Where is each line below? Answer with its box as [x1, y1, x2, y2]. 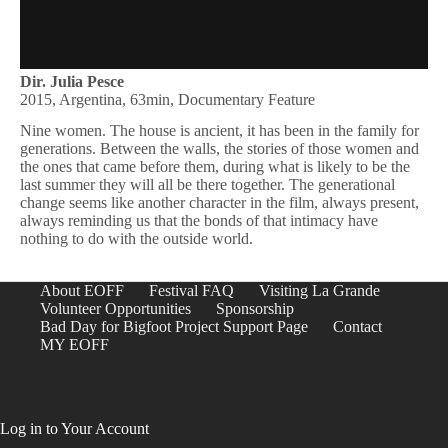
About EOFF [40, 282, 124, 299]
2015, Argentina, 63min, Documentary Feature [20, 91, 315, 108]
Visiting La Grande [259, 282, 380, 299]
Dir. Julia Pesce [20, 73, 124, 90]
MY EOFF [40, 336, 109, 353]
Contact [333, 318, 382, 335]
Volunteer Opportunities [40, 300, 191, 317]
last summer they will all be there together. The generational [20, 175, 395, 193]
